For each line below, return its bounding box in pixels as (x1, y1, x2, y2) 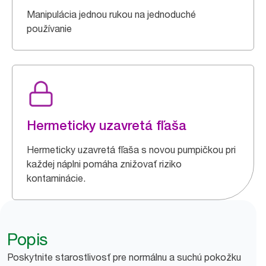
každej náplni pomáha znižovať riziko (27, 158, 182, 170)
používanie (27, 23, 72, 34)
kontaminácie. (27, 172, 85, 184)
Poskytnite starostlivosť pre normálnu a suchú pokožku (7, 251, 241, 263)
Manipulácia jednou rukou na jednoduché (27, 8, 196, 20)
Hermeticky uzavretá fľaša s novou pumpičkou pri (27, 144, 236, 156)
